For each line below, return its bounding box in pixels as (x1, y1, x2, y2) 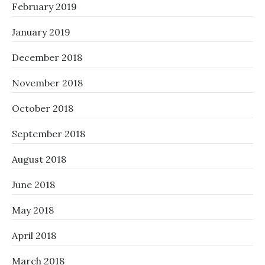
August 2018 (12, 153, 66, 165)
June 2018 (12, 179, 55, 190)
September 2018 (12, 128, 85, 140)
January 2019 (12, 26, 70, 38)
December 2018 (12, 51, 82, 63)
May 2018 (12, 204, 54, 216)
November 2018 (12, 77, 83, 89)
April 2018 (12, 230, 56, 241)
